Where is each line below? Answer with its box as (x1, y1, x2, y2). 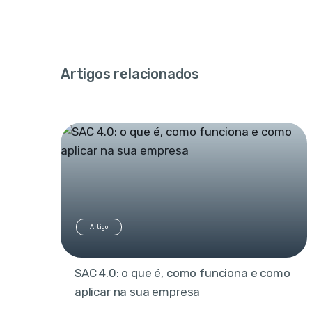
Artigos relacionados (61, 65, 199, 82)
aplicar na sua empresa (75, 285, 201, 299)
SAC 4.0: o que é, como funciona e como (75, 266, 290, 281)
